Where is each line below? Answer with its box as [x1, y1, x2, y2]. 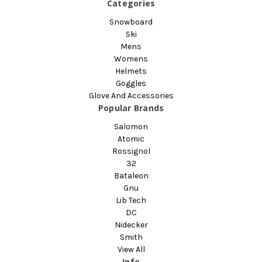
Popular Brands [98, 102, 164, 114]
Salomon [114, 122, 148, 132]
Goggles [116, 78, 146, 89]
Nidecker [114, 220, 148, 230]
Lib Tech [116, 195, 146, 206]
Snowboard [109, 17, 153, 27]
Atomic [118, 134, 144, 144]
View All [117, 244, 145, 255]
